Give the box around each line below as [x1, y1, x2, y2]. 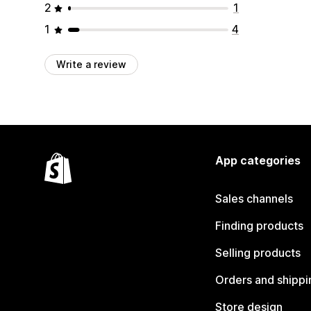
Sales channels [215, 192, 293, 205]
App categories [215, 153, 301, 167]
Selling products [215, 246, 301, 260]
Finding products [215, 219, 303, 233]
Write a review [56, 58, 126, 70]
